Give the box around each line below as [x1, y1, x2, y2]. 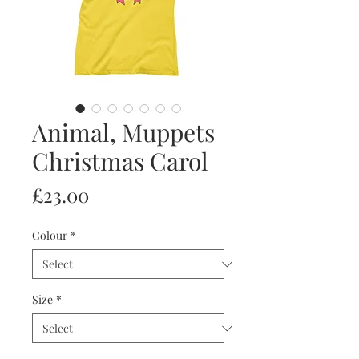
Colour [32, 228, 67, 244]
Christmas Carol [32, 145, 208, 178]
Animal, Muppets [32, 116, 215, 149]
